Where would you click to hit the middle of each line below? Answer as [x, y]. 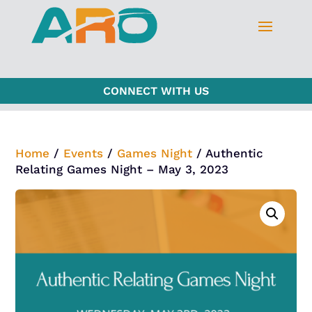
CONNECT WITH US [156, 91]
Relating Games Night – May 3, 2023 [122, 169]
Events [84, 153]
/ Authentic [228, 153]
